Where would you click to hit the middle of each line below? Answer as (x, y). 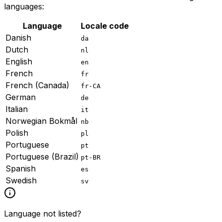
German (21, 97)
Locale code (105, 26)
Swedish (21, 180)
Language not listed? (43, 213)
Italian (17, 109)
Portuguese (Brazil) (42, 156)
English (19, 61)
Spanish (21, 168)
